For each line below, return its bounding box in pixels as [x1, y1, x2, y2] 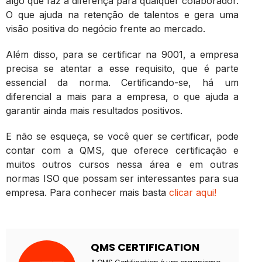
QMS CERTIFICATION [91, 239, 199, 254]
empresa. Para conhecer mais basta [6, 186, 169, 198]
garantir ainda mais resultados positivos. [6, 104, 182, 116]
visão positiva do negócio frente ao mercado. [6, 22, 205, 35]
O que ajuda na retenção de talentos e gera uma [6, 8, 239, 20]
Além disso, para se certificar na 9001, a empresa [6, 48, 239, 60]
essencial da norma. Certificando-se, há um [6, 76, 239, 88]
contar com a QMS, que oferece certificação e [6, 144, 239, 156]
